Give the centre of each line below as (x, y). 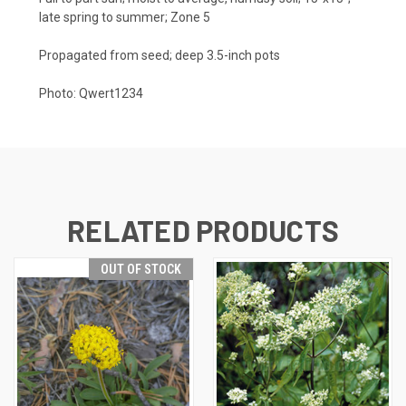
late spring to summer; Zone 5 (125, 17)
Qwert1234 (111, 93)
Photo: (59, 93)
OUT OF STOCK (140, 269)
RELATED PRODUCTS (203, 230)
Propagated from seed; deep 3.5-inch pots (159, 55)
